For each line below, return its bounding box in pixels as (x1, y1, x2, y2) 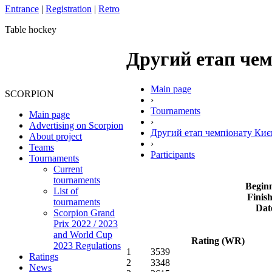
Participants (151, 149, 195, 160)
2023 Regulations (53, 240, 121, 251)
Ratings (29, 251, 58, 262)
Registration (46, 4, 92, 14)
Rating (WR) (191, 235, 245, 246)
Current (53, 164, 83, 174)
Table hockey (5, 24, 56, 35)
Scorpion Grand (53, 208, 115, 218)
